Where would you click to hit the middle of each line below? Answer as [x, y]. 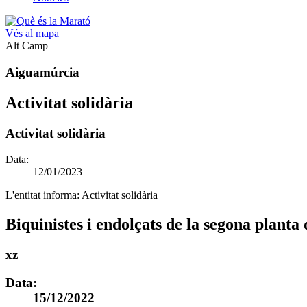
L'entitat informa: [44, 195]
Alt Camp [27, 46]
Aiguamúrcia [42, 72]
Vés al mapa [32, 33]
